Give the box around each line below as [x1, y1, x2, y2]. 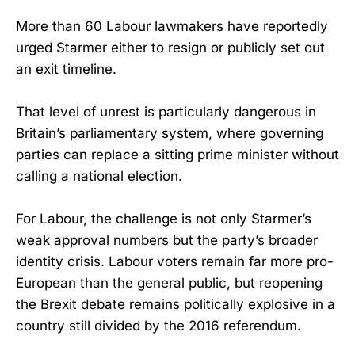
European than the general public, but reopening [16, 275, 323, 292]
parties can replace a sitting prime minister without [16, 147, 339, 163]
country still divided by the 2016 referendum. [16, 318, 301, 334]
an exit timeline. [16, 60, 116, 77]
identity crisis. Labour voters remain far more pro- [16, 254, 334, 270]
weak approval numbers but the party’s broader [16, 232, 318, 249]
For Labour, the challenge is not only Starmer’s [16, 211, 311, 227]
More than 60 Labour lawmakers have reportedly [16, 17, 328, 34]
